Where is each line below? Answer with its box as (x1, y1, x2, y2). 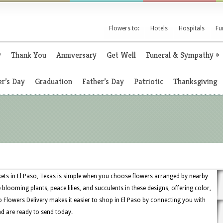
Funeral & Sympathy (146, 50, 214, 60)
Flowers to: (109, 25, 139, 32)
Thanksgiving (173, 76, 217, 87)
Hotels (150, 25, 168, 32)
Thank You (11, 50, 46, 60)
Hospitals (179, 25, 205, 32)
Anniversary (56, 50, 97, 60)
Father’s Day (82, 76, 124, 87)
